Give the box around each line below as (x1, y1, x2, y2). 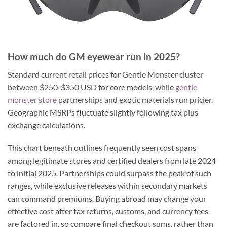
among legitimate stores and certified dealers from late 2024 (8, 156, 216, 166)
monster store (8, 94, 57, 104)
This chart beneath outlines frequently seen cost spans (8, 143, 196, 153)
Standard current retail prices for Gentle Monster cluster (8, 69, 203, 79)
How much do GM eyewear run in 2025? (8, 50, 180, 62)
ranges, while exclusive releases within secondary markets (8, 181, 207, 191)
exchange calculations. (8, 120, 85, 130)
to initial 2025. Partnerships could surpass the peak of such (8, 168, 211, 178)
